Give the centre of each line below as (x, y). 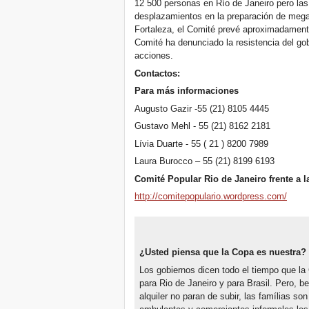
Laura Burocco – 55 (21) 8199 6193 (205, 161)
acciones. (154, 56)
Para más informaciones (187, 91)
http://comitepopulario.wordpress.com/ (211, 197)
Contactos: (158, 73)
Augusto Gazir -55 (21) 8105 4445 (202, 108)
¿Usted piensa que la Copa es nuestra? (222, 252)
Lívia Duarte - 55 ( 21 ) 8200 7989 (202, 143)
